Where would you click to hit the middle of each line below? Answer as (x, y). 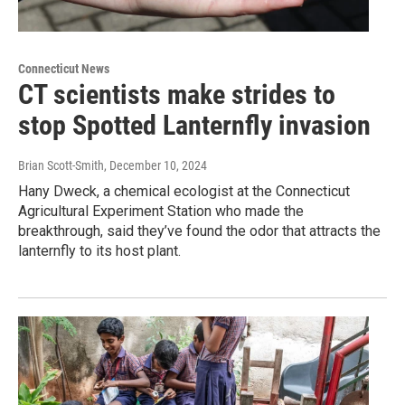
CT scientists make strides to (177, 95)
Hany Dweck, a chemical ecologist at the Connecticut (184, 192)
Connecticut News (64, 69)
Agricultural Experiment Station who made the (161, 212)
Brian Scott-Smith (61, 166)
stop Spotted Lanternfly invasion (194, 126)
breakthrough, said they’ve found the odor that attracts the (199, 231)
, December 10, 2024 (155, 166)
